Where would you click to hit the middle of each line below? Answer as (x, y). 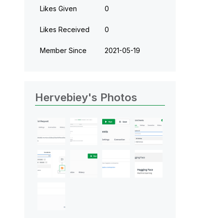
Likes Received (64, 29)
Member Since (63, 50)
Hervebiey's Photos (86, 97)
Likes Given (58, 8)
